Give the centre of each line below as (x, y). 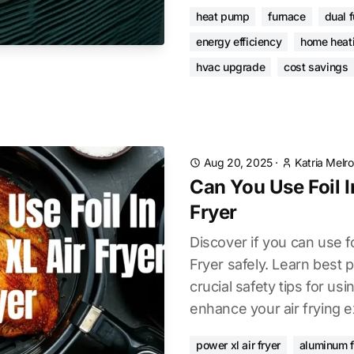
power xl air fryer (238, 345)
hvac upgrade (231, 67)
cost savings (316, 67)
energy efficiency (239, 41)
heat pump (223, 16)
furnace (287, 16)
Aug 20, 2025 (238, 162)
